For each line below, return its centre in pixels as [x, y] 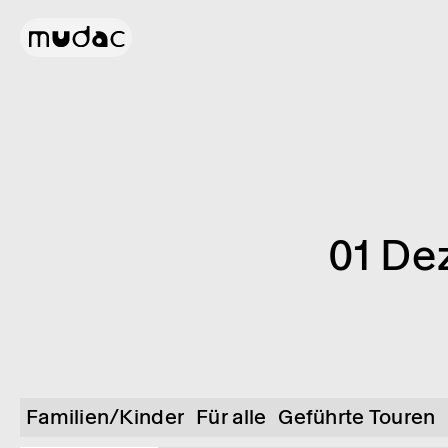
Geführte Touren [357, 417]
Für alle [231, 417]
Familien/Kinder [105, 417]
